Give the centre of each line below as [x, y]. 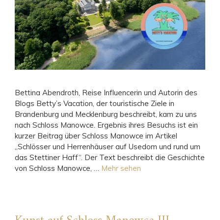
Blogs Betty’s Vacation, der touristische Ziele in [95, 104]
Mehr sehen [121, 168]
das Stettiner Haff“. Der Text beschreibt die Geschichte [110, 158]
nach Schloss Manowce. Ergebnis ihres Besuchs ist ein [106, 125]
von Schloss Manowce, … [58, 168]
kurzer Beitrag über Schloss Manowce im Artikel [96, 136]
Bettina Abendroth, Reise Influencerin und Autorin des [106, 93]
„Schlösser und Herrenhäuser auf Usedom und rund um [108, 147]
